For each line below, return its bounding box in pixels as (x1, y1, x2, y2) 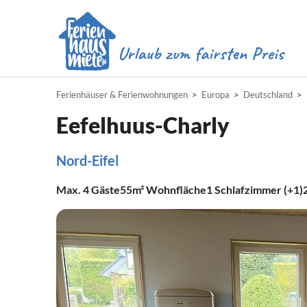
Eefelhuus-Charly (56, 112, 230, 138)
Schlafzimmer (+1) (214, 183, 303, 196)
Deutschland (243, 89, 293, 100)
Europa (201, 89, 230, 100)
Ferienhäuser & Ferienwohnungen (56, 89, 188, 100)
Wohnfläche (144, 183, 206, 196)
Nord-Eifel (56, 152, 119, 169)
